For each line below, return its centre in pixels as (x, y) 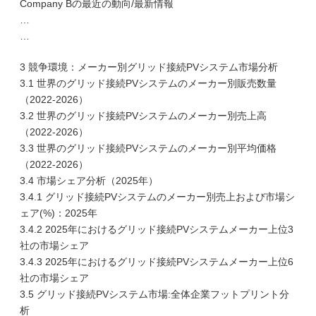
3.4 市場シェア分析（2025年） (89, 181)
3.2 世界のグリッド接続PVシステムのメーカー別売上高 (143, 116)
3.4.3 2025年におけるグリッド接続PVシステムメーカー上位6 (157, 262)
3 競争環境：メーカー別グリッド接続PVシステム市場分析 (149, 67)
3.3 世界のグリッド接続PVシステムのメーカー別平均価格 (148, 148)
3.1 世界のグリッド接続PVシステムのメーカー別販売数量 (148, 83)
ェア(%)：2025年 (59, 213)
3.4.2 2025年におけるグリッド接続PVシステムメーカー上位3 (157, 229)
